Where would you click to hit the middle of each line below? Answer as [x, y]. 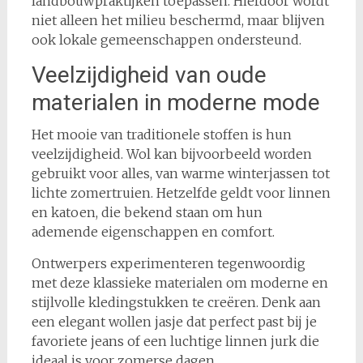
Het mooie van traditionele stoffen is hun [161, 135]
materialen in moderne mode [175, 102]
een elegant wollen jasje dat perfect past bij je [174, 322]
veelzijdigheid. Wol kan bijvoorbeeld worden [171, 154]
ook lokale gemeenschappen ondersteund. [166, 40]
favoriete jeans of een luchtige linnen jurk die [175, 341]
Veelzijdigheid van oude [149, 75]
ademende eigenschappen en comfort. [153, 232]
